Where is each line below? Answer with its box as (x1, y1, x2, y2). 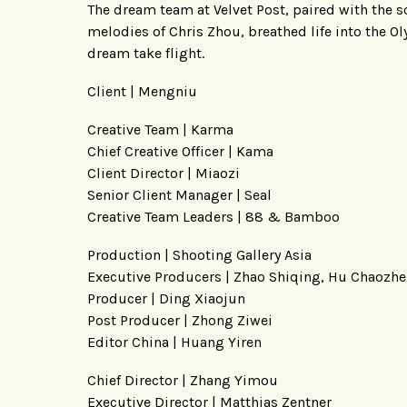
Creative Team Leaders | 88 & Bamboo (87, 207, 340, 225)
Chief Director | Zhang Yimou (87, 371, 278, 389)
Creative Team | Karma (87, 120, 233, 138)
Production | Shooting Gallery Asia (87, 245, 312, 263)
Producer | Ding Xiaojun (87, 289, 245, 307)
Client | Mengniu (87, 82, 197, 100)
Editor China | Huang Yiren (87, 333, 262, 351)
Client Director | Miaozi (87, 164, 240, 182)
